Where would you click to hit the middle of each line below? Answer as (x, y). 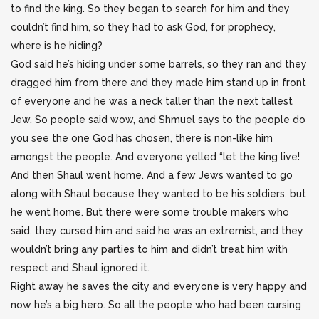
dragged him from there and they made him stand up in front (158, 83)
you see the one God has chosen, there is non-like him (142, 138)
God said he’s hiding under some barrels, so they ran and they (159, 64)
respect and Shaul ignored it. (80, 268)
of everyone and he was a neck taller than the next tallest (152, 101)
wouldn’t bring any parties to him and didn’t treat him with (149, 249)
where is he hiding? (57, 46)
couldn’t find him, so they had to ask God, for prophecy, (143, 27)
